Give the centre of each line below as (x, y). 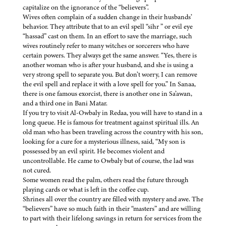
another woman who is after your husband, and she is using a (108, 65)
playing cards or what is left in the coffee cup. (87, 190)
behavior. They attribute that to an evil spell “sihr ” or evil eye (108, 27)
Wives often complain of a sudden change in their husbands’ (107, 17)
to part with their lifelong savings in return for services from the (112, 218)
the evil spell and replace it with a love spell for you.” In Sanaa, (109, 84)
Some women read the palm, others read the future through (106, 180)
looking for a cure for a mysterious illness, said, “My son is (104, 142)
